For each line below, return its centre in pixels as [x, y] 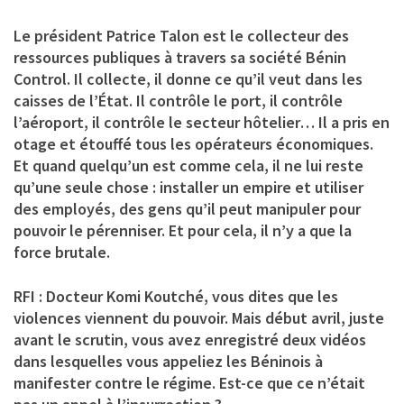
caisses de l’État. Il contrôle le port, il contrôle [178, 100]
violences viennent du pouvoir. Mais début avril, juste [199, 317]
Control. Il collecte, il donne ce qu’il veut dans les [188, 78]
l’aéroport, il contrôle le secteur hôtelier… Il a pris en [202, 122]
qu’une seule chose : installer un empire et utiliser [188, 187]
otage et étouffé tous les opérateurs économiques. [193, 143]
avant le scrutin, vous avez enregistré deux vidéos [190, 339]
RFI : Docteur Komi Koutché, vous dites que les [176, 296]
